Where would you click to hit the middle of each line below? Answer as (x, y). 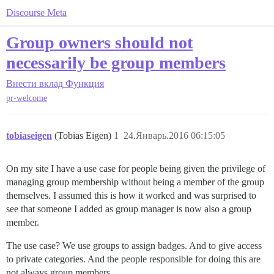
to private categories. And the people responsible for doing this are (133, 259)
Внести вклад (35, 83)
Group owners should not (99, 43)
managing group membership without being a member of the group (135, 182)
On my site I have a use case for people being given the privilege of (136, 169)
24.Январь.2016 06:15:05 (174, 136)
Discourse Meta (36, 13)
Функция (85, 83)
